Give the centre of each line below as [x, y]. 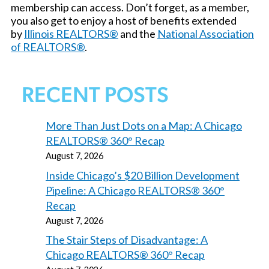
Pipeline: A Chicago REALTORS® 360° [135, 190]
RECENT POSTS [95, 97]
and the [138, 34]
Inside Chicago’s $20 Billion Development [143, 175]
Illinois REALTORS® [71, 34]
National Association [206, 34]
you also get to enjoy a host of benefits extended [124, 21]
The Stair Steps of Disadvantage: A [127, 239]
